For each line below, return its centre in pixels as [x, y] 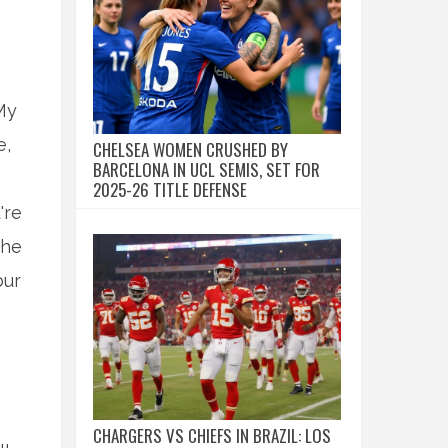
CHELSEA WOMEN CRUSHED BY [190, 149]
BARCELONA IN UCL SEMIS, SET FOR [206, 169]
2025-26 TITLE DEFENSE [170, 189]
